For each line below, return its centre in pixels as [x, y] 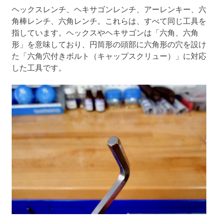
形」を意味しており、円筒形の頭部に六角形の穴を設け [109, 44]
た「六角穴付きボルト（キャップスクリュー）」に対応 [109, 55]
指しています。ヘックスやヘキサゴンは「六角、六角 [105, 32]
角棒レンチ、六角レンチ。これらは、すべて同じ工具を [109, 20]
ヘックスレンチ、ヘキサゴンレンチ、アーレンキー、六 [109, 9]
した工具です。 [39, 67]
